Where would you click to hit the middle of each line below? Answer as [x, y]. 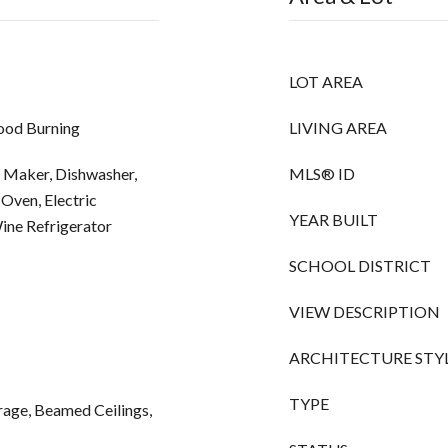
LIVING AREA [338, 127]
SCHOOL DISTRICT [360, 265]
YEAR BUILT [333, 219]
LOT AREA [326, 81]
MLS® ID [322, 173]
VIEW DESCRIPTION [364, 311]
